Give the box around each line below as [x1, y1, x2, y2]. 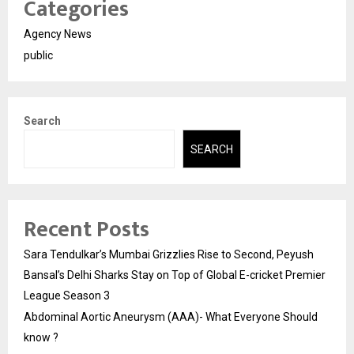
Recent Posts [24, 210, 149, 248]
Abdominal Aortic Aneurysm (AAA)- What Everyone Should [24, 310, 318, 323]
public [24, 49, 53, 62]
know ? [24, 330, 58, 344]
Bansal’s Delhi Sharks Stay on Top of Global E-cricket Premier [24, 268, 326, 281]
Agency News [24, 28, 92, 41]
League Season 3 [24, 288, 110, 302]
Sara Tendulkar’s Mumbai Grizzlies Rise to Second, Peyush [24, 247, 314, 261]
